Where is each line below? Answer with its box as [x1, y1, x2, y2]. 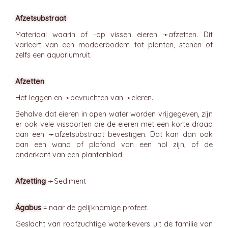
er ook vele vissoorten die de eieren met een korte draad [15, 120, 213, 129]
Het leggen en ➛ [15, 93, 70, 102]
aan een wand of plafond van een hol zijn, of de [15, 140, 213, 149]
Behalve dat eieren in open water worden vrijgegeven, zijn [15, 109, 213, 119]
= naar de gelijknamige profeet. [41, 203, 149, 212]
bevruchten [70, 93, 108, 102]
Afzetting [15, 177, 46, 186]
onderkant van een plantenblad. [15, 150, 124, 159]
